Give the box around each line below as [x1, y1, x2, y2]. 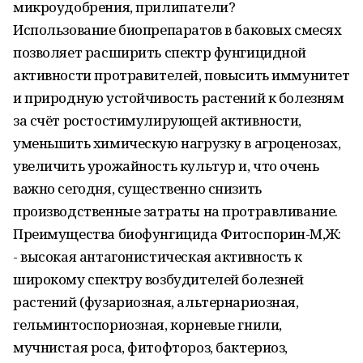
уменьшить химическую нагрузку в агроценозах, [13, 134, 341, 152]
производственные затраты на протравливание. [13, 202, 338, 220]
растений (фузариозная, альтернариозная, [13, 293, 299, 311]
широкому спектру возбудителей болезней [13, 270, 305, 288]
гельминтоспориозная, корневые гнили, [13, 315, 282, 334]
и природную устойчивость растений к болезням [13, 88, 344, 107]
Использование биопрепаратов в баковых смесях [13, 20, 342, 39]
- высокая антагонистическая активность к [13, 247, 302, 266]
